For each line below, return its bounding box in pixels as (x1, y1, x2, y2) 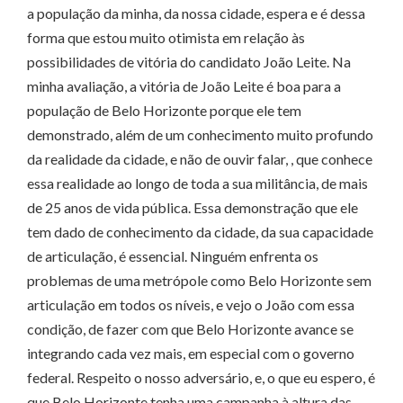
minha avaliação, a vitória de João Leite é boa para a (27, 77, 341, 95)
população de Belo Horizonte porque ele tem (27, 102, 301, 120)
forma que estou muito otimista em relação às (27, 29, 305, 47)
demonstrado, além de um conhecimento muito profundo (27, 126, 373, 144)
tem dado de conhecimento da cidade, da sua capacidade (27, 223, 373, 241)
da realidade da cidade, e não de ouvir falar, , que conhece (27, 150, 372, 168)
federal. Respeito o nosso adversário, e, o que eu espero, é (27, 369, 375, 387)
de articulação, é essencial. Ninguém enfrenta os (27, 247, 318, 265)
